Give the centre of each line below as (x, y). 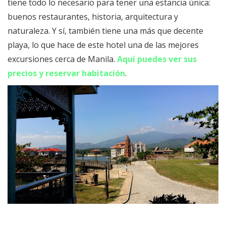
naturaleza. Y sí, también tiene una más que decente (105, 31)
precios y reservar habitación (66, 73)
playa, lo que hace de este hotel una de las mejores (103, 45)
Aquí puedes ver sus (157, 59)
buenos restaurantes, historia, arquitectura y (93, 17)
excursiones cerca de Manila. (62, 59)
